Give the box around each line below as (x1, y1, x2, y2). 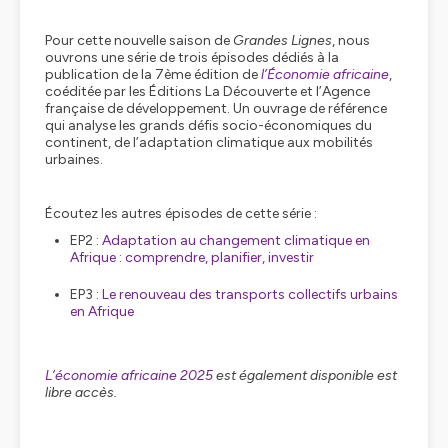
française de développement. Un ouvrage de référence (45, 100, 387, 117)
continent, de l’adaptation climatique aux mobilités (45, 134, 373, 151)
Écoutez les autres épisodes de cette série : (45, 205, 317, 222)
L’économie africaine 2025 (45, 367, 213, 384)
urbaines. (45, 151, 103, 168)
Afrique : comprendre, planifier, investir (70, 249, 314, 266)
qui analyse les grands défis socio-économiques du (45, 117, 372, 134)
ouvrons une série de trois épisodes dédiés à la (45, 49, 339, 66)
